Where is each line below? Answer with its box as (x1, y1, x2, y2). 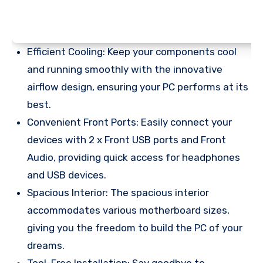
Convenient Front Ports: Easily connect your (27, 116, 232, 128)
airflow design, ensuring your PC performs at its (27, 80, 248, 93)
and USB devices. (27, 168, 106, 181)
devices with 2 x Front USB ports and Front (27, 133, 226, 146)
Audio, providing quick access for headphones (27, 151, 240, 163)
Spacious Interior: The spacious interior (27, 186, 209, 198)
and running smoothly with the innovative (27, 63, 222, 75)
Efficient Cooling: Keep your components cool (27, 45, 237, 58)
